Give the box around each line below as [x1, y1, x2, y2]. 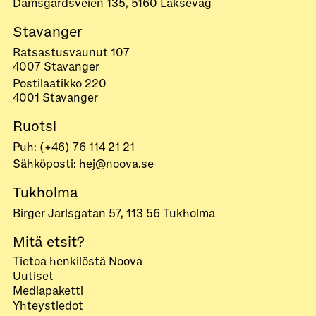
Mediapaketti [13, 284, 83, 299]
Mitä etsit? [13, 233, 85, 252]
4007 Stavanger [13, 60, 99, 75]
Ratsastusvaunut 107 [13, 46, 130, 61]
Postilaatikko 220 [13, 77, 107, 92]
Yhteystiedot [13, 299, 83, 314]
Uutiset [13, 269, 54, 284]
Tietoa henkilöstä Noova [13, 255, 142, 269]
